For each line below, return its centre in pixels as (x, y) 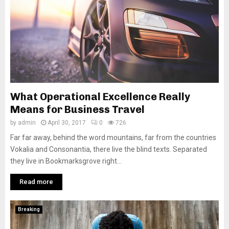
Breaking (29, 210)
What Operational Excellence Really (100, 97)
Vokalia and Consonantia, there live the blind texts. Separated (109, 150)
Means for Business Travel (77, 110)
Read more (36, 182)
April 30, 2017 (67, 123)
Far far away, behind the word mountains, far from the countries (113, 138)
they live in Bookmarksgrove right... (66, 161)
